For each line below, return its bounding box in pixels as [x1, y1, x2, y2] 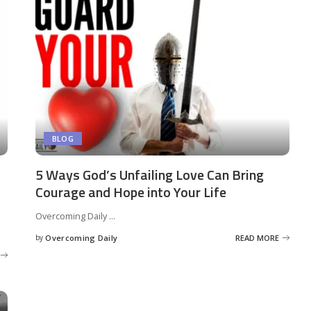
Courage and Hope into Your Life [35, 181, 226, 203]
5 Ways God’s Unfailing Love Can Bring [35, 164, 264, 186]
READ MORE [235, 232, 280, 243]
